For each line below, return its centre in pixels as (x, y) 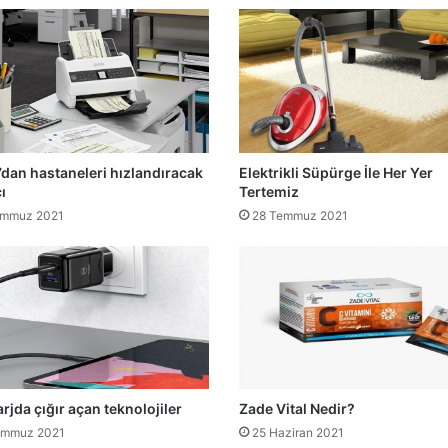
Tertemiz (269, 191)
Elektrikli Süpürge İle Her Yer (336, 172)
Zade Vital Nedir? (297, 409)
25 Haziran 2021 (298, 433)
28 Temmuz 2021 (300, 215)
